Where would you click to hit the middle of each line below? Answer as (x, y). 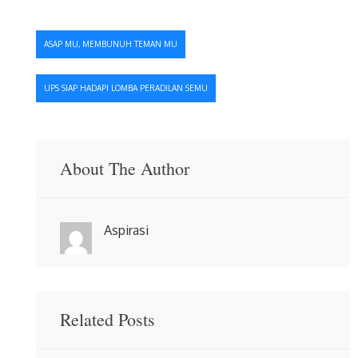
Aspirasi (126, 231)
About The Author (125, 169)
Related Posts (107, 320)
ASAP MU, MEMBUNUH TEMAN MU (111, 44)
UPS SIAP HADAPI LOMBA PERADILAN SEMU (126, 88)
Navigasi (79, 38)
